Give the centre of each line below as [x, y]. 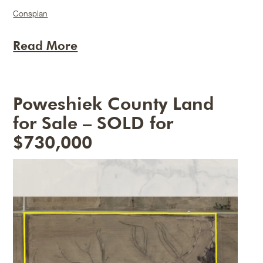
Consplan [31, 14]
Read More [45, 46]
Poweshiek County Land [114, 104]
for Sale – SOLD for [93, 123]
